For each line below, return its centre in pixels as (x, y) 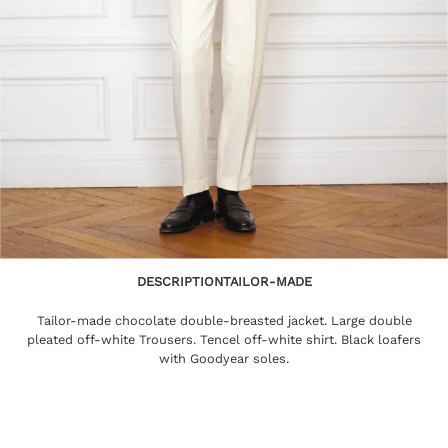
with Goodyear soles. (224, 358)
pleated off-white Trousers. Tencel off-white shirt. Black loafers (224, 339)
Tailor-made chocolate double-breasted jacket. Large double (224, 320)
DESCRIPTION (179, 281)
